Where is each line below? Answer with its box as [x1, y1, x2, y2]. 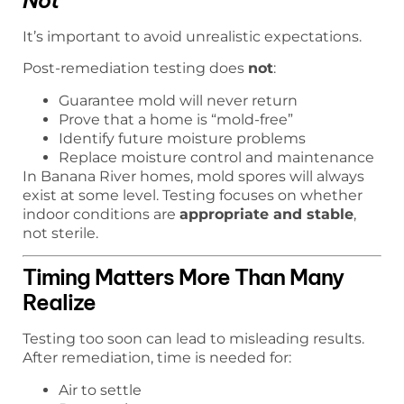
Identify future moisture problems [59, 129, 306, 147]
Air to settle [59, 381, 142, 399]
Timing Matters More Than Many [23, 263, 344, 291]
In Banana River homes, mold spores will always [23, 167, 364, 185]
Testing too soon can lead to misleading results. [23, 330, 364, 348]
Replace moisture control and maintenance [59, 148, 374, 166]
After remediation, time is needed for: [23, 349, 291, 367]
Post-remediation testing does [23, 60, 248, 78]
